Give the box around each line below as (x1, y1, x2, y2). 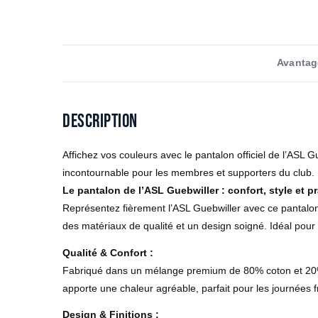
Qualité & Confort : (62, 246, 153, 258)
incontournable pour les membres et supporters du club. (62, 166, 314, 178)
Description (62, 110, 138, 133)
